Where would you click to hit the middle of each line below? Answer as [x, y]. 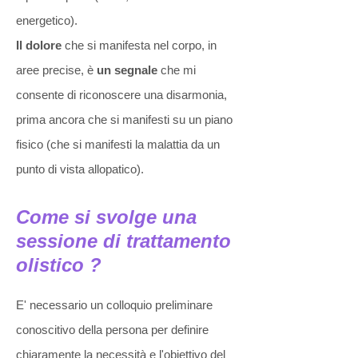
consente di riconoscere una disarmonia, [121, 95]
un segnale [127, 70]
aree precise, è [56, 70]
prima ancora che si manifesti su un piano [124, 119]
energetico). [47, 20]
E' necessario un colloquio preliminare [114, 305]
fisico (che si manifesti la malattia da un [118, 144]
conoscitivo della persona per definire [112, 330]
